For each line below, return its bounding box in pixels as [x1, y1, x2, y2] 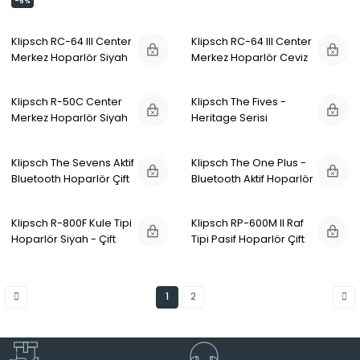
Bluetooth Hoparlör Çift [11, 171, 129, 186]
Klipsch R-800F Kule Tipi [11, 216, 132, 231]
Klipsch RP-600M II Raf [191, 216, 304, 231]
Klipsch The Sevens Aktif [11, 155, 134, 170]
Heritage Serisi [191, 111, 268, 125]
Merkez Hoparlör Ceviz [191, 50, 308, 64]
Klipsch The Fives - [191, 95, 286, 109]
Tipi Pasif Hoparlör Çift [191, 232, 305, 247]
